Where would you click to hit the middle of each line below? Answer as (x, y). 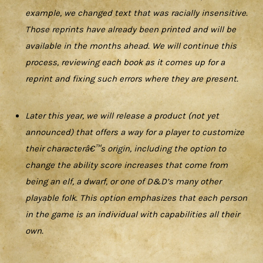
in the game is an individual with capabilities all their (132, 215)
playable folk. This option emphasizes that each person (136, 198)
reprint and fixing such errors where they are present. (132, 78)
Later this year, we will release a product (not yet (122, 116)
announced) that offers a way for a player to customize (135, 132)
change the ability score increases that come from (127, 165)
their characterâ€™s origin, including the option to (126, 149)
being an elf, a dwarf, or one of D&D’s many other (123, 182)
